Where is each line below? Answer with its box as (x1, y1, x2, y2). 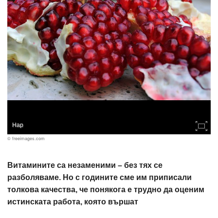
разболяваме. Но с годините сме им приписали (7, 173, 192, 182)
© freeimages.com (7, 135, 45, 142)
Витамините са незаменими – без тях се (7, 161, 163, 169)
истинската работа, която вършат (7, 198, 138, 206)
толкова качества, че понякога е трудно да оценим (7, 185, 204, 194)
